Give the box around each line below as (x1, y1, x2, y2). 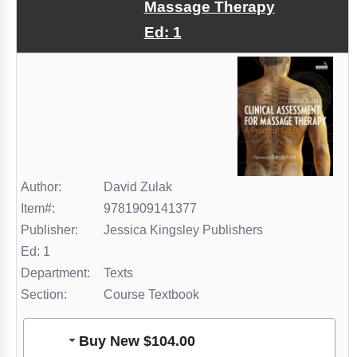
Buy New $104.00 (78, 332, 195, 349)
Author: (21, 180, 61, 194)
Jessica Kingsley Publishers (100, 223, 263, 237)
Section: (21, 288, 67, 302)
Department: (21, 266, 90, 280)
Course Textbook (100, 288, 209, 302)
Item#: (21, 202, 55, 216)
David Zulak (100, 180, 172, 194)
